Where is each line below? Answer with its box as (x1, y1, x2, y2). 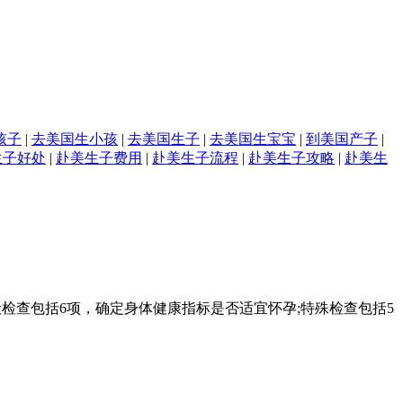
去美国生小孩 (31, 131, 118, 148)
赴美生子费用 (56, 150, 142, 166)
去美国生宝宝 (210, 131, 296, 148)
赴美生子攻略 (248, 150, 335, 166)
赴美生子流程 (152, 150, 238, 166)
